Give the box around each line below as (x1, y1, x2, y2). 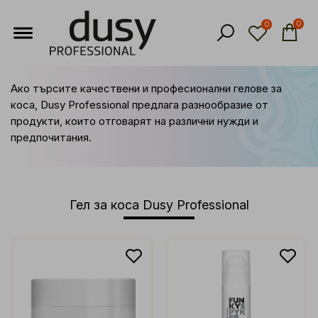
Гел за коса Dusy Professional (69, 197, 249, 212)
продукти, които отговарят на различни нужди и (11, 114, 258, 128)
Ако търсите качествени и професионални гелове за (11, 82, 282, 95)
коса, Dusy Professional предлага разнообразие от (11, 98, 268, 111)
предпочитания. (11, 131, 92, 144)
